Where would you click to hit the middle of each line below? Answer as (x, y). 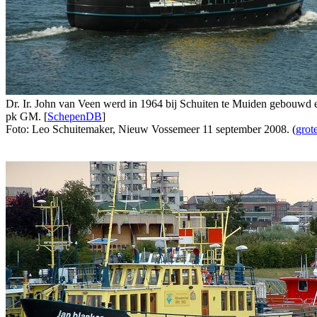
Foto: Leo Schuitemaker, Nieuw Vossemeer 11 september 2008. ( (151, 129)
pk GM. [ (27, 117)
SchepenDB (75, 117)
